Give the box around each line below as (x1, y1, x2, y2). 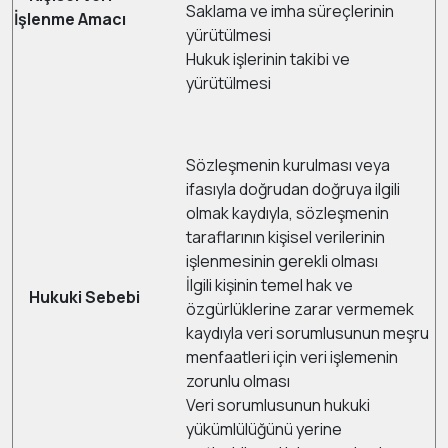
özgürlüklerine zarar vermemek (186, 298, 414, 320)
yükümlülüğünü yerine (186, 418, 342, 440)
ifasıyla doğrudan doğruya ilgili (186, 178, 400, 200)
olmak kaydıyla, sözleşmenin (186, 202, 389, 224)
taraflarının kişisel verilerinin (186, 226, 385, 248)
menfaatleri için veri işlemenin (186, 346, 398, 368)
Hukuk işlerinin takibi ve (186, 48, 350, 70)
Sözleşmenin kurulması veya (186, 154, 390, 176)
